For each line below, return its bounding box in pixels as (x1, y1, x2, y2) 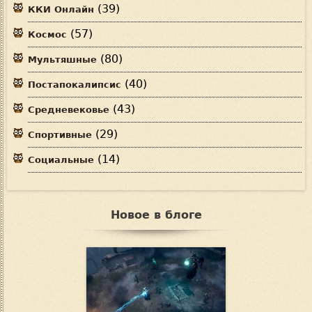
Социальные (28, 154, 94, 165)
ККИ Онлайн (28, 3, 94, 15)
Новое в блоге (110, 208, 202, 221)
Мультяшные (28, 54, 97, 65)
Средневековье (28, 104, 109, 115)
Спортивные (28, 129, 92, 140)
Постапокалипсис (28, 79, 121, 90)
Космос (28, 29, 67, 40)
